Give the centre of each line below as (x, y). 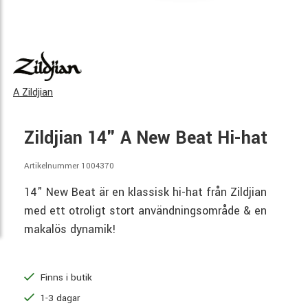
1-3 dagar (59, 298)
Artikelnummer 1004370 (69, 166)
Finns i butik (65, 277)
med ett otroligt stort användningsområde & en (145, 210)
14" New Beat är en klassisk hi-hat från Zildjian (145, 192)
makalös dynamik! (70, 229)
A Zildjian (33, 93)
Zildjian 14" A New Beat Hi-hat (146, 139)
